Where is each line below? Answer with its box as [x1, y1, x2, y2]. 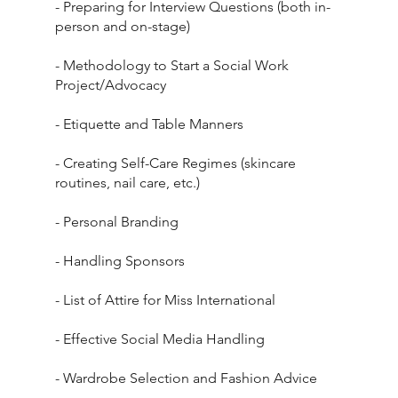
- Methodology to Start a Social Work [55, 57, 290, 75]
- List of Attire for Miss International [55, 291, 276, 309]
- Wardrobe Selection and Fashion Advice [55, 370, 318, 387]
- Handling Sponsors [55, 252, 186, 270]
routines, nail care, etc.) [55, 174, 201, 192]
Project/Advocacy [55, 76, 167, 94]
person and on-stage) [55, 18, 191, 36]
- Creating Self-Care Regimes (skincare [55, 155, 297, 172]
